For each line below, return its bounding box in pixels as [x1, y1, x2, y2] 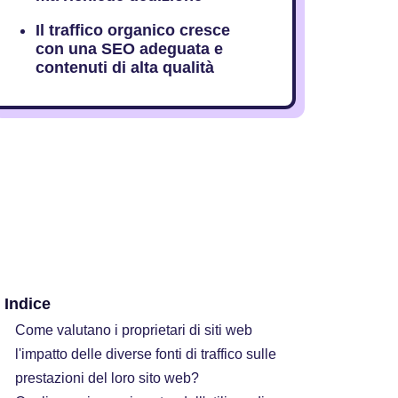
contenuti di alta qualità [35, 59, 214, 76]
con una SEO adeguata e [35, 40, 223, 58]
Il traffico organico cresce [35, 21, 230, 39]
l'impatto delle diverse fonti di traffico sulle [14, 346, 276, 362]
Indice [4, 295, 51, 313]
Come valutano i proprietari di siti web [14, 322, 252, 338]
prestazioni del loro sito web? [14, 370, 203, 386]
